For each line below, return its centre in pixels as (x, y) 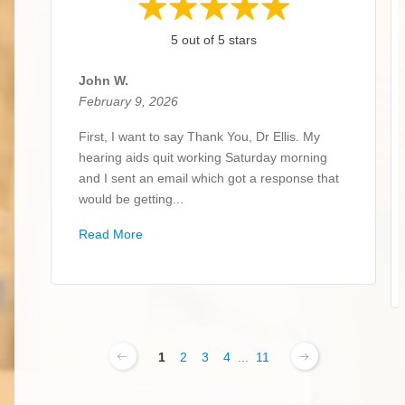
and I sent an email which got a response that (209, 179)
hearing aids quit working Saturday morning (203, 158)
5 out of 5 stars (213, 40)
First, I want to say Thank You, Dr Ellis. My (199, 137)
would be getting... (131, 199)
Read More (111, 235)
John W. (104, 81)
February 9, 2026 (128, 102)
